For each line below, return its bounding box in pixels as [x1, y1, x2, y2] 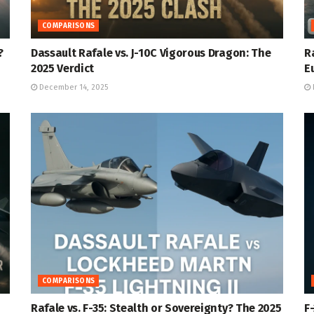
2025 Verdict [31, 62, 95, 76]
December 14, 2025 [37, 83, 108, 93]
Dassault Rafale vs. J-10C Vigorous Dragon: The [31, 46, 271, 60]
